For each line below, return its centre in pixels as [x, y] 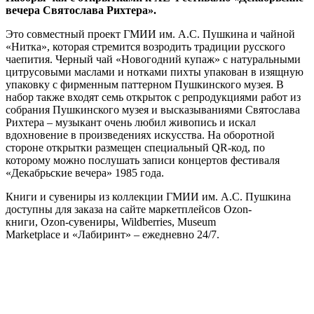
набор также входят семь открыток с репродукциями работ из [153, 97]
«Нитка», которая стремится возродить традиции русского [145, 46]
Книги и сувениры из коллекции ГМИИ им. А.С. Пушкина [148, 196]
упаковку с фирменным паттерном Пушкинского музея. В [145, 84]
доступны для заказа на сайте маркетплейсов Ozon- [129, 209]
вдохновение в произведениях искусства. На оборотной [140, 135]
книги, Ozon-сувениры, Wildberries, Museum [111, 221]
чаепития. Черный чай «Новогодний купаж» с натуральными [153, 59]
